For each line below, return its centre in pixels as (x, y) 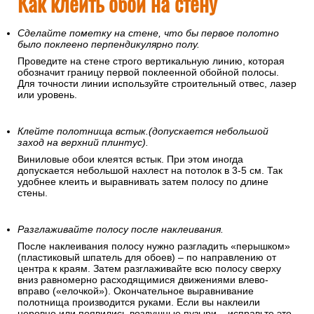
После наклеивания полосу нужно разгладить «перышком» (154, 246)
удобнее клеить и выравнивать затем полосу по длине (143, 182)
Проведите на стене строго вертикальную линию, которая (151, 61)
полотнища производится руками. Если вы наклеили (139, 302)
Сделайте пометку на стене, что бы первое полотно (148, 33)
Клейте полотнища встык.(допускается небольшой (143, 131)
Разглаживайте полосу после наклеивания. (121, 230)
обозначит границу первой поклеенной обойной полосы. (148, 73)
